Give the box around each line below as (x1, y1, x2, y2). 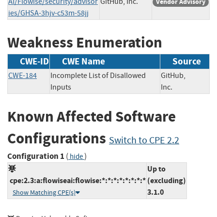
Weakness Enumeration (7, 32, 162, 52)
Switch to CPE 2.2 (109, 134, 179, 147)
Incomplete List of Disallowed (50, 71, 146, 81)
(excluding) (147, 175, 186, 186)
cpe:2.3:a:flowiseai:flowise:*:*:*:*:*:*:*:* (8, 175, 146, 186)
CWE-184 (8, 71, 37, 81)
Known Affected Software (7, 107, 176, 127)
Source (172, 55, 201, 68)
